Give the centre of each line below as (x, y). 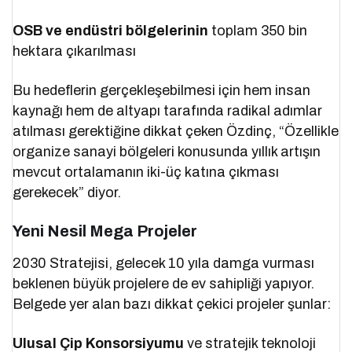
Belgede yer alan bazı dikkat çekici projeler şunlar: (172, 304)
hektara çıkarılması (75, 51)
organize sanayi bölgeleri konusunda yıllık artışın (167, 151)
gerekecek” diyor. (67, 192)
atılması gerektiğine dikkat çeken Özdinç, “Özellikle (176, 131)
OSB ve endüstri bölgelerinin (111, 30)
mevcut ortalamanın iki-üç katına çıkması (146, 172)
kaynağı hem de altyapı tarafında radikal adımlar (168, 110)
